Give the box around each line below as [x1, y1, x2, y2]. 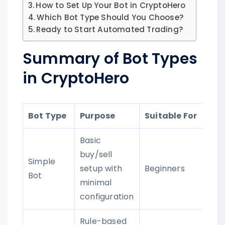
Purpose [80, 109, 116, 122]
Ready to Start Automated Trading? [36, 24, 184, 35]
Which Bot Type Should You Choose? [37, 12, 184, 23]
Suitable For [145, 109, 197, 122]
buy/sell [80, 148, 113, 160]
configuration [80, 190, 134, 202]
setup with [80, 162, 122, 174]
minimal [80, 176, 112, 188]
